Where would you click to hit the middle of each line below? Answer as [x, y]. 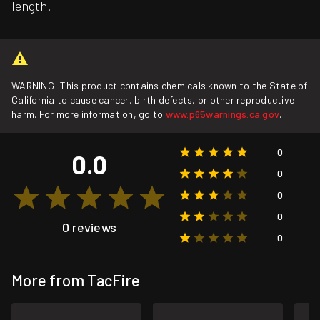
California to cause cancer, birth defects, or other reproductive [153, 100]
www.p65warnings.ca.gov [222, 114]
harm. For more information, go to [89, 114]
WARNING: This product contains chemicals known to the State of [160, 86]
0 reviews [89, 227]
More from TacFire [76, 280]
